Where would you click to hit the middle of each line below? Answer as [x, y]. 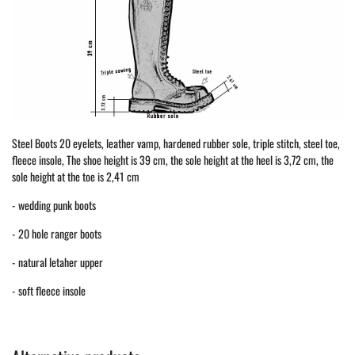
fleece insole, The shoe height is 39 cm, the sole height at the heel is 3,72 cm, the [173, 160]
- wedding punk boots [54, 205]
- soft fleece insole [49, 291]
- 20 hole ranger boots [57, 234]
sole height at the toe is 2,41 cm [76, 177]
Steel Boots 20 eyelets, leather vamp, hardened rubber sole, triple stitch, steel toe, [176, 143]
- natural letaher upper [57, 262]
